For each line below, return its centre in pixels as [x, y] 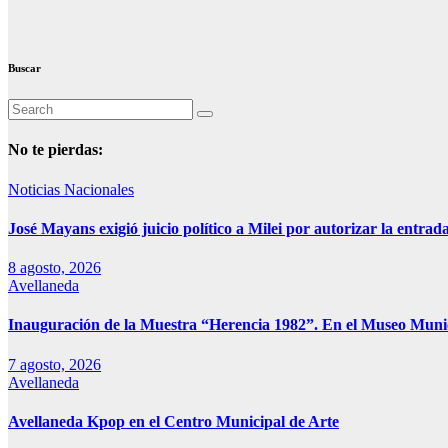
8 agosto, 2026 [54, 268]
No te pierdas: [55, 150]
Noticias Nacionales [71, 189]
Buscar [24, 68]
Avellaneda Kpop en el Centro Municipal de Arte [173, 421]
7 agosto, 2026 [54, 364]
